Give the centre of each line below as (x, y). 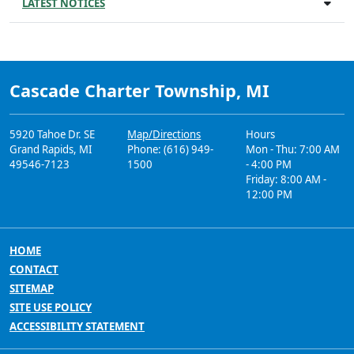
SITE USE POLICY (51, 307)
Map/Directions (164, 134)
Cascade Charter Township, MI (139, 90)
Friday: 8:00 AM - (286, 179)
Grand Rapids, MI (51, 149)
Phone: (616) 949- (171, 149)
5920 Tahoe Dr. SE (52, 134)
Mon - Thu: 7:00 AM (292, 149)
